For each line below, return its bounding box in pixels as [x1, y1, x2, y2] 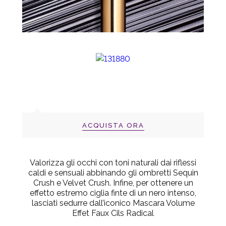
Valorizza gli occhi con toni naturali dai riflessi [30, 157, 196, 167]
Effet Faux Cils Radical [72, 208, 154, 218]
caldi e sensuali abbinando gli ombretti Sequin [28, 167, 198, 178]
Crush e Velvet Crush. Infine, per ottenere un [33, 178, 193, 188]
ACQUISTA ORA [82, 121, 144, 129]
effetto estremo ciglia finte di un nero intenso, [30, 188, 196, 198]
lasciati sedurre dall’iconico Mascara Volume [31, 198, 195, 208]
